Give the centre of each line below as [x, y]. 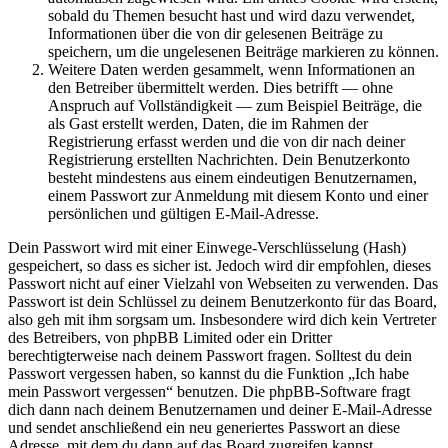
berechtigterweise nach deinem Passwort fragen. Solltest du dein [210, 356]
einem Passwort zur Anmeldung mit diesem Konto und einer [238, 196]
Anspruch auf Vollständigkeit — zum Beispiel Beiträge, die [235, 106]
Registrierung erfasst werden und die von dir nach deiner [226, 142]
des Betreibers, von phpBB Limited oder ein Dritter [170, 338]
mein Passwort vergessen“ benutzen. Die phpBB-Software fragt [209, 392]
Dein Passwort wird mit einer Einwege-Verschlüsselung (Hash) [207, 248]
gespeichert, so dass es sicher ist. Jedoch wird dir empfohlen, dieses [219, 266]
